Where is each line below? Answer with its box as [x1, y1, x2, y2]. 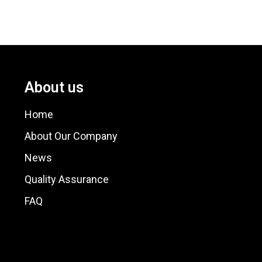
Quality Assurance [25, 173, 109, 185]
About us [25, 78, 84, 96]
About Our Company [25, 129, 118, 142]
